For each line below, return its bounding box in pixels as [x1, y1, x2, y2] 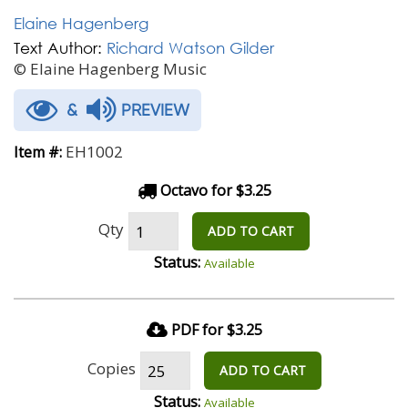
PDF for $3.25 [170, 320, 262, 340]
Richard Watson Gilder [107, 38, 274, 57]
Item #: [14, 142, 62, 162]
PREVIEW [117, 100, 189, 119]
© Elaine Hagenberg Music [14, 58, 207, 79]
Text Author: [14, 38, 102, 57]
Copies [87, 357, 136, 379]
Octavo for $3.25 [156, 180, 271, 200]
